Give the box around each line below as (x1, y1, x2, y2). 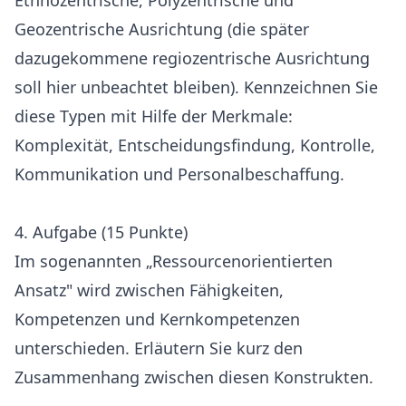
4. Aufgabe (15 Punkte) (14, 221, 188, 243)
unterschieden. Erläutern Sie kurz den (14, 337, 303, 359)
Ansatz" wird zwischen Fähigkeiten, (14, 279, 284, 301)
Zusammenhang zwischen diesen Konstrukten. (14, 366, 373, 388)
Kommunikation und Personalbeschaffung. (14, 163, 344, 185)
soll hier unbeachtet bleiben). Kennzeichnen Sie (14, 76, 378, 98)
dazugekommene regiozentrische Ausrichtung (14, 47, 370, 69)
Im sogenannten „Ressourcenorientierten (14, 250, 333, 272)
